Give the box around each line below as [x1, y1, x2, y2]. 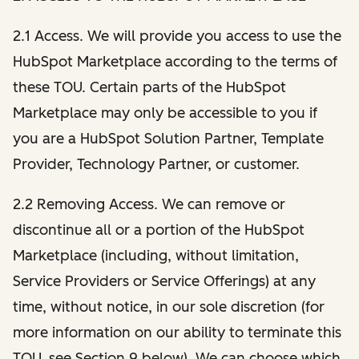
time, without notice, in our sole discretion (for [13, 297, 325, 316]
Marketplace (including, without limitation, [13, 246, 299, 264]
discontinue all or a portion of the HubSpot [13, 220, 305, 239]
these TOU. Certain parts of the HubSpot [13, 78, 286, 96]
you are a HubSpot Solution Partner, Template [13, 129, 324, 147]
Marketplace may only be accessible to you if [13, 103, 317, 122]
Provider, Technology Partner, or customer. [13, 155, 300, 173]
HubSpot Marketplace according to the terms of [13, 52, 337, 71]
